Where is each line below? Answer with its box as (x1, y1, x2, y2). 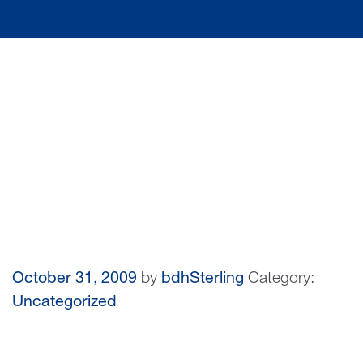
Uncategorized (12, 295, 117, 312)
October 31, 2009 (12, 271, 137, 288)
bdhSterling (161, 271, 244, 288)
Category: (248, 271, 314, 288)
